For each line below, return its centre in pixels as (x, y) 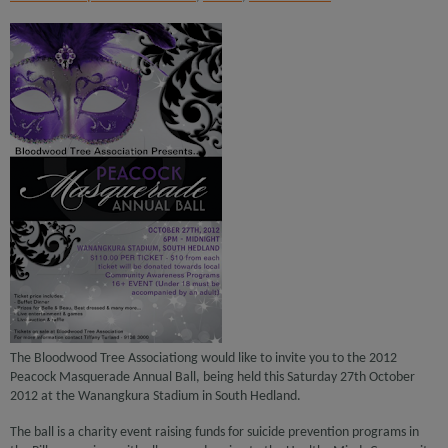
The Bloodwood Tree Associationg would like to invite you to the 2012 (203, 358)
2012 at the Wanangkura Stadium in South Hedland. (155, 396)
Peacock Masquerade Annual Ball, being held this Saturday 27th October (212, 377)
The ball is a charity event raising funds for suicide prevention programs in (214, 432)
